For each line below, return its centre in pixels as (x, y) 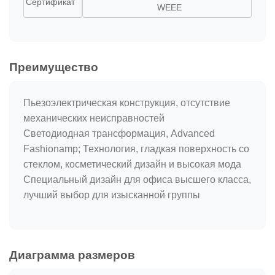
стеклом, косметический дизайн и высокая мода (132, 165)
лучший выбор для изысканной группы (112, 195)
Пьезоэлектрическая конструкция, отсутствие (127, 103)
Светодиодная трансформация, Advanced (119, 134)
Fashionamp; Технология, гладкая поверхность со (136, 149)
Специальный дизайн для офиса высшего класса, (137, 180)
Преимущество (54, 68)
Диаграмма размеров (72, 255)
